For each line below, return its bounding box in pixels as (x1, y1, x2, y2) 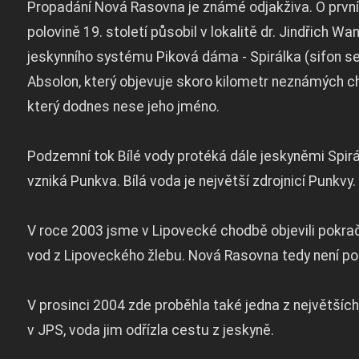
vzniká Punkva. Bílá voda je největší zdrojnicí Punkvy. (26, 173, 356, 190)
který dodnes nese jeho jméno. (26, 99, 220, 115)
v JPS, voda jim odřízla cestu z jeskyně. (26, 322, 274, 339)
